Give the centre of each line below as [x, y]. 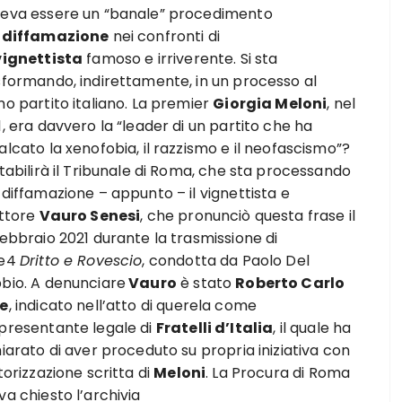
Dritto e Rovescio [81, 261]
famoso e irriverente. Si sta [180, 59]
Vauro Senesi [90, 216]
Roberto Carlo [290, 283]
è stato [206, 283]
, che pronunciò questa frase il [248, 216]
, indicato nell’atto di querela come [133, 306]
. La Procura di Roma [278, 373]
